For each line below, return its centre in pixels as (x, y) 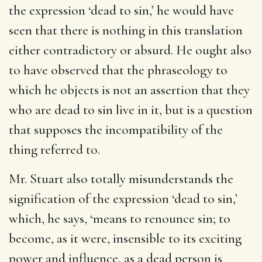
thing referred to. (54, 149)
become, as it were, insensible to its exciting (125, 238)
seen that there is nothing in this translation (126, 30)
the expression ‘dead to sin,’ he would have (121, 10)
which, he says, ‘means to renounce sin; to (120, 218)
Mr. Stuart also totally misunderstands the (121, 179)
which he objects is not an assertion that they (129, 90)
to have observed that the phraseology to (118, 70)
